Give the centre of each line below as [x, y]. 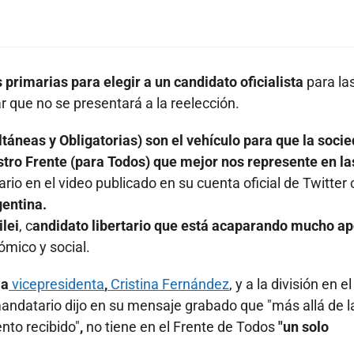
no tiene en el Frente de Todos [179, 327]
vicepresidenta [56, 284]
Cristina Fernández [168, 284]
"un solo [302, 327]
